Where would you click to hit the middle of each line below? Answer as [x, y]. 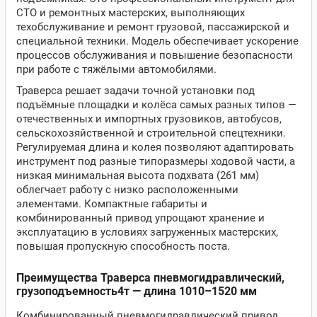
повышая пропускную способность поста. [123, 246]
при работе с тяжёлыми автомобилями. [116, 69]
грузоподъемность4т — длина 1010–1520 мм [137, 291]
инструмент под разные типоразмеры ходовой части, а [156, 161]
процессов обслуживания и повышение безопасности [155, 55]
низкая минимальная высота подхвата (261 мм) [138, 175]
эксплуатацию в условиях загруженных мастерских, [147, 232]
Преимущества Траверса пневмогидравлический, [150, 278]
